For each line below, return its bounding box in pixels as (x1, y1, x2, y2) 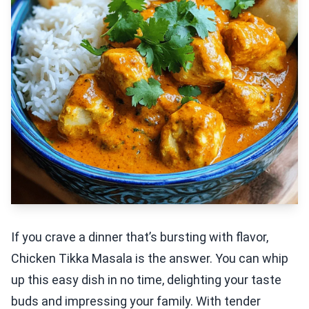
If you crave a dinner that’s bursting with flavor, (11, 230, 268, 244)
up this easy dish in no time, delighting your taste (11, 272, 281, 287)
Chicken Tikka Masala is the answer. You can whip (11, 251, 288, 266)
